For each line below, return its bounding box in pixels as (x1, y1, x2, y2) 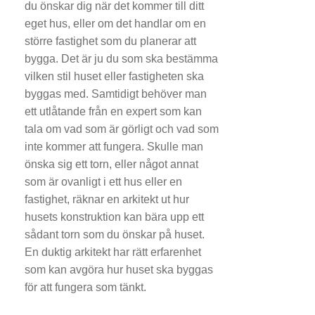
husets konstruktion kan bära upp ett (25, 210, 204, 223)
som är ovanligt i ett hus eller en (25, 175, 182, 188)
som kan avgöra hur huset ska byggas (25, 263, 213, 276)
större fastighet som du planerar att (25, 34, 196, 47)
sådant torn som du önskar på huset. (25, 228, 205, 240)
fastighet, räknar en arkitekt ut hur (25, 193, 189, 205)
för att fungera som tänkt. (25, 281, 146, 293)
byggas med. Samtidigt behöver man (25, 87, 207, 100)
